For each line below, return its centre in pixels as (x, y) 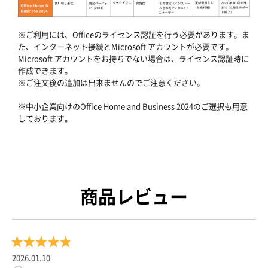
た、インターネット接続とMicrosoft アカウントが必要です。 (126, 47)
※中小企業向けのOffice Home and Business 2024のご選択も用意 (133, 106)
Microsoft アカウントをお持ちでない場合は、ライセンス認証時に (133, 59)
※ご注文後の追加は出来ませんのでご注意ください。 (111, 83)
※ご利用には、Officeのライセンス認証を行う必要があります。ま (134, 35)
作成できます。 (45, 71)
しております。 (45, 118)
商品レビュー (134, 196)
